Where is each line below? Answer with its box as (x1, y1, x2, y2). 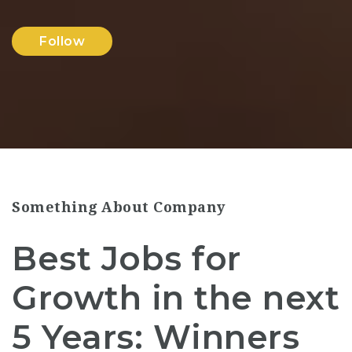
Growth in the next (12, 277, 339, 318)
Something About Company (12, 199, 225, 215)
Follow (39, 34, 85, 49)
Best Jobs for (12, 238, 241, 279)
